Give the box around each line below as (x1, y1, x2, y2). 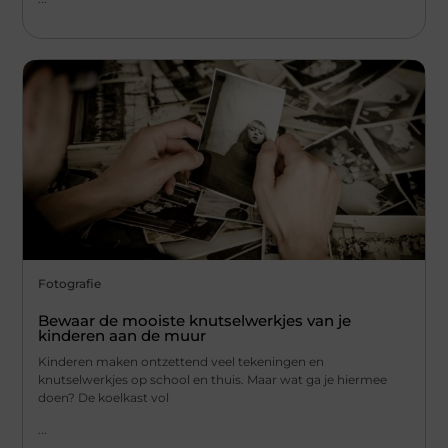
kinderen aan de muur (38, 325, 207, 345)
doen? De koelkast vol (38, 389, 170, 405)
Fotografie (38, 275, 102, 291)
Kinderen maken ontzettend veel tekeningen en (38, 353, 325, 369)
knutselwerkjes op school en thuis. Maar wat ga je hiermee (38, 371, 388, 387)
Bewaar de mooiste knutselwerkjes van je (38, 310, 352, 330)
